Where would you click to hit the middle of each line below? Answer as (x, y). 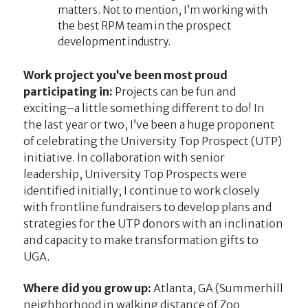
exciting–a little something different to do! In (144, 108)
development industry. (114, 42)
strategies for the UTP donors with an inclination (153, 224)
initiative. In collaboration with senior (124, 158)
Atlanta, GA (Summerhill (218, 288)
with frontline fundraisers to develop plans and (147, 207)
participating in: (68, 92)
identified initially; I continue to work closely (141, 191)
